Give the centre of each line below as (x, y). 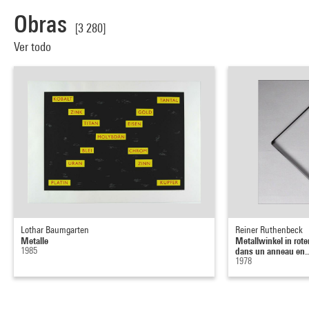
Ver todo (34, 46)
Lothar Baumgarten (55, 229)
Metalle (34, 240)
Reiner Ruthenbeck (269, 229)
